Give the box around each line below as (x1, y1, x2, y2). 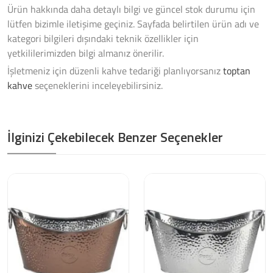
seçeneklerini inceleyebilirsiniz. (32, 78, 163, 93)
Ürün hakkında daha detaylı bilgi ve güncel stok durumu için (7, 2, 255, 16)
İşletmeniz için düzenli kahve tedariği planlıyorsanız (7, 63, 223, 78)
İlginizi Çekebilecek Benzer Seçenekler (7, 127, 223, 147)
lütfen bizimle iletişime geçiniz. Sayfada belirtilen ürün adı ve (7, 16, 259, 31)
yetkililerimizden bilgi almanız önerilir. (7, 46, 164, 60)
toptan (223, 63, 250, 78)
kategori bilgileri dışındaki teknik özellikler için (7, 31, 199, 46)
